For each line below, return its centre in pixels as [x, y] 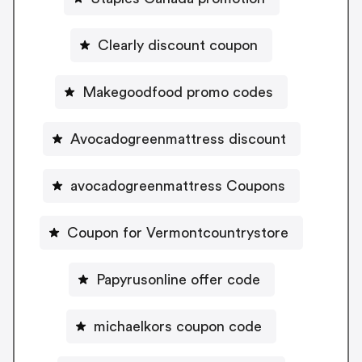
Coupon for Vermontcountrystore [178, 232]
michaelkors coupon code [178, 326]
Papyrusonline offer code [178, 279]
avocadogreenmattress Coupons [178, 185]
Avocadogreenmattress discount [178, 139]
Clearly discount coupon [178, 45]
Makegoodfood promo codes [178, 92]
